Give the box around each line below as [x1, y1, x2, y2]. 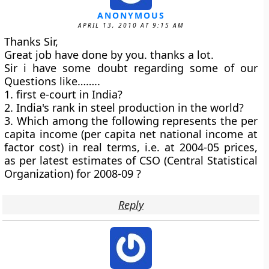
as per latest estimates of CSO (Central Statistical [4, 153, 258, 168]
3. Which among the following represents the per [4, 113, 258, 128]
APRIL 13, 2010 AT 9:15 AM [78, 21, 184, 29]
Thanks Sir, [4, 34, 59, 49]
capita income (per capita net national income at [4, 127, 258, 141]
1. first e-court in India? [4, 87, 123, 101]
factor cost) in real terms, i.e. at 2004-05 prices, [4, 140, 258, 154]
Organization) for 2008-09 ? [4, 166, 142, 181]
